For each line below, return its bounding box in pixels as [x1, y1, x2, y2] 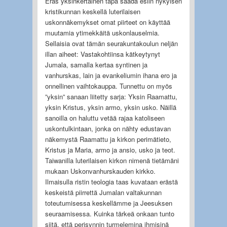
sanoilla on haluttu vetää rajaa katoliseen [45, 112, 165, 123]
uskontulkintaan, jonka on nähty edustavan [45, 123, 171, 133]
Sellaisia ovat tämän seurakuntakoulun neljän [45, 38, 178, 48]
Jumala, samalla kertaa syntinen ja [45, 59, 147, 69]
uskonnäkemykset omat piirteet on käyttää [45, 17, 170, 27]
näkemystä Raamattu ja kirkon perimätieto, [45, 134, 171, 144]
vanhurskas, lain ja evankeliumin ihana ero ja [45, 70, 177, 80]
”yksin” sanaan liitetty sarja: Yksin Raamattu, [45, 91, 177, 101]
